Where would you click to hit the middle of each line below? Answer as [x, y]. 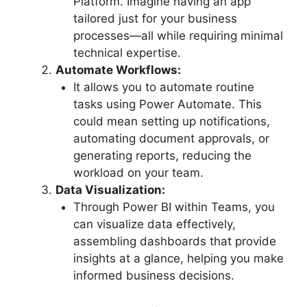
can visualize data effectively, [154, 224]
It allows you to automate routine [163, 87]
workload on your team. [138, 172]
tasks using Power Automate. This [167, 104]
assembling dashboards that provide [174, 241]
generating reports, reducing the [162, 155]
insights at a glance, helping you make [178, 258]
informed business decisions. [153, 275]
